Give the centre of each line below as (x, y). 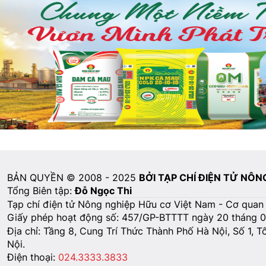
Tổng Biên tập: (41, 191)
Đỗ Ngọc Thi (103, 191)
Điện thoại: (33, 257)
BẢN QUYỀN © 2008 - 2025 (73, 178)
